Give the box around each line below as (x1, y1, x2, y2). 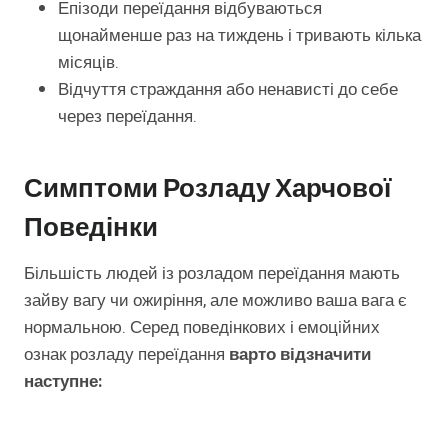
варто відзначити (229, 342, 371, 368)
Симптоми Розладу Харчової (24, 172, 391, 206)
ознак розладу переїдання (24, 342, 229, 368)
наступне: (24, 369, 102, 395)
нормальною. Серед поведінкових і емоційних (24, 315, 380, 341)
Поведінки (24, 211, 158, 245)
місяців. (58, 50, 119, 76)
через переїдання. (58, 104, 197, 130)
